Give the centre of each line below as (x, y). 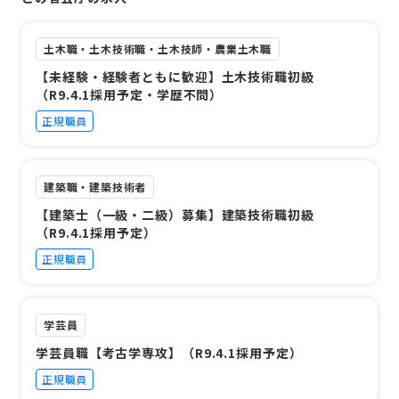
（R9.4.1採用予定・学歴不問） (130, 94)
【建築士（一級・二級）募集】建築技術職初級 (175, 214)
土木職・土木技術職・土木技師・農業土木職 (158, 48)
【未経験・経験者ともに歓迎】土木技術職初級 (175, 76)
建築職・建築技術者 (95, 186)
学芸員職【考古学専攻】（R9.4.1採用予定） (169, 352)
